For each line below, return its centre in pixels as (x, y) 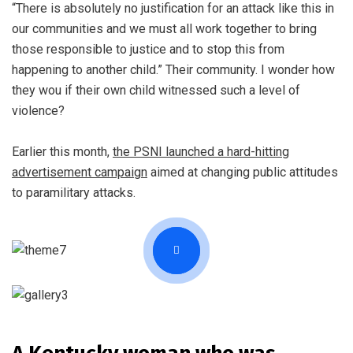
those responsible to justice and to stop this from (148, 50)
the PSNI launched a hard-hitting (201, 152)
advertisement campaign (80, 173)
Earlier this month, (62, 152)
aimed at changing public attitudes (243, 173)
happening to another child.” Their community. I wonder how (173, 70)
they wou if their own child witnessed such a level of (156, 91)
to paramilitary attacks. (74, 193)
